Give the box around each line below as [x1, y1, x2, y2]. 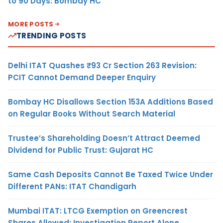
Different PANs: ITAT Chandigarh [8, 181, 136, 192]
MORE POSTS [8, 19, 54, 29]
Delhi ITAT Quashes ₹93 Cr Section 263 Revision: [8, 60, 197, 71]
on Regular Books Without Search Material [8, 108, 175, 119]
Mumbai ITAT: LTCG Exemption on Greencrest [8, 205, 188, 216]
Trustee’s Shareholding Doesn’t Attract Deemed [8, 132, 200, 143]
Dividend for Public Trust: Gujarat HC [8, 144, 153, 155]
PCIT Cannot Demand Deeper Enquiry [8, 72, 156, 83]
